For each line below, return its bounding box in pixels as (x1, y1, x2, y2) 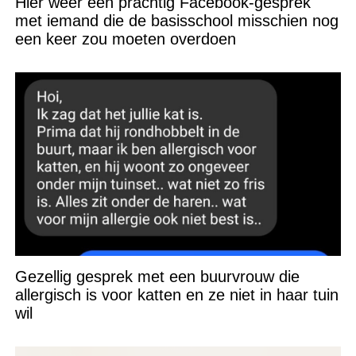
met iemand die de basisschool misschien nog (14, 12, 339, 30)
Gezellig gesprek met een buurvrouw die (14, 268, 300, 286)
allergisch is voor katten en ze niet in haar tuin (14, 286, 339, 304)
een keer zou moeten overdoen (14, 30, 236, 48)
